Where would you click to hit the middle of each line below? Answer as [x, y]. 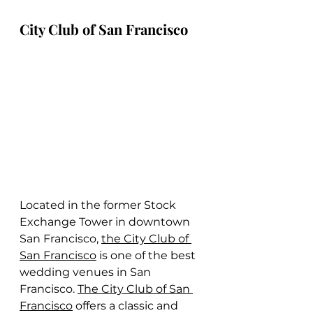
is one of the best [147, 256]
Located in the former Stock [99, 205]
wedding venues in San [87, 272]
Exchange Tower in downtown [106, 222]
